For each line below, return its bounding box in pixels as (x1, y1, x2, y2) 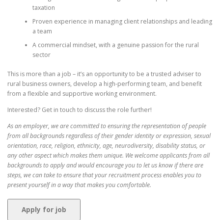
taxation (32, 3, 55, 12)
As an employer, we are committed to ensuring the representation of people (7, 122, 206, 130)
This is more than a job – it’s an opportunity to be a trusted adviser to (7, 69, 201, 78)
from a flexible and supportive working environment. (7, 89, 157, 98)
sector (32, 51, 51, 59)
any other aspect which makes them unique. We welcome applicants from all (7, 151, 210, 160)
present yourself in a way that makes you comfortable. (7, 181, 151, 189)
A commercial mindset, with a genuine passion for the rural (32, 41, 199, 50)
